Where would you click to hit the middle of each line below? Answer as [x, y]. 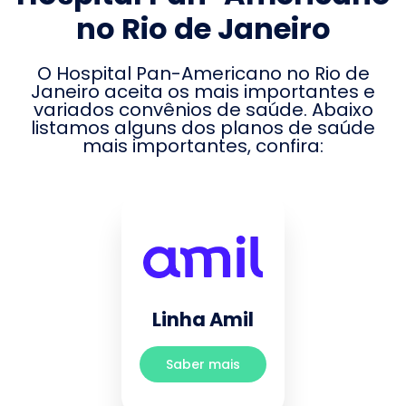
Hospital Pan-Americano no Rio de [213, 73]
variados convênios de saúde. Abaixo [203, 110]
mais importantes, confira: [203, 146]
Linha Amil [203, 319]
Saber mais [203, 365]
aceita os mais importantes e [237, 92]
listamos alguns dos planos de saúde [203, 128]
